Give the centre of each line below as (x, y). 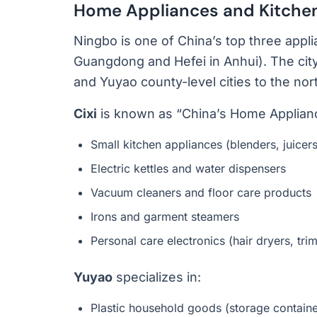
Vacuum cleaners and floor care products (201, 192)
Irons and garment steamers (165, 217)
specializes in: (157, 277)
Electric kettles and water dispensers (188, 168)
